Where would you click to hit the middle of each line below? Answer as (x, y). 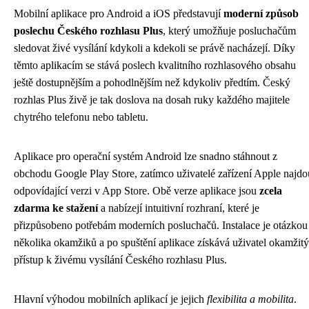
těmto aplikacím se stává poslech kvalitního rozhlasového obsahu (155, 65)
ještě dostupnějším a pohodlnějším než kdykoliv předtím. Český (152, 82)
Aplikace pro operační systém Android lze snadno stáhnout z (146, 156)
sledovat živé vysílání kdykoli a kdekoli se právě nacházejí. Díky (154, 48)
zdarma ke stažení (56, 208)
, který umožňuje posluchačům (229, 31)
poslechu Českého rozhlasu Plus (88, 31)
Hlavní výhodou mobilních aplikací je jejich (110, 299)
